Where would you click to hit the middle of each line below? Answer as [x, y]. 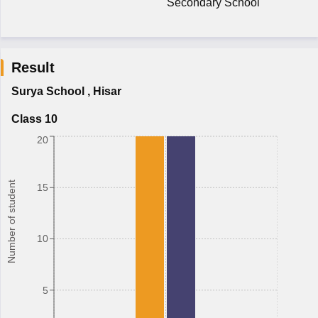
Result [33, 67]
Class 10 [34, 119]
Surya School [48, 91]
